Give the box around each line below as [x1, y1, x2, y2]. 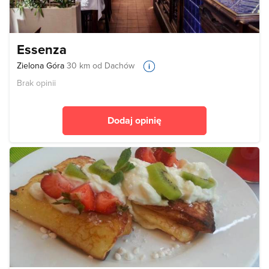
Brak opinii [17, 76, 56, 89]
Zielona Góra [17, 59, 67, 71]
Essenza [17, 39, 67, 59]
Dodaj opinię [107, 113, 162, 127]
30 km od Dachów [67, 59, 134, 71]
